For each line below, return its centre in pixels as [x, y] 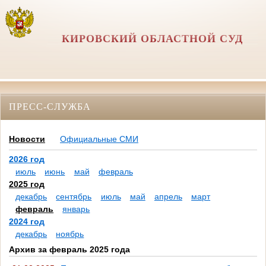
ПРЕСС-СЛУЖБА [50, 106]
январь [76, 209]
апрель [168, 197]
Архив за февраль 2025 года [69, 250]
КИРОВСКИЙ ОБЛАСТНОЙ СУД [153, 39]
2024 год [27, 222]
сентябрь [74, 197]
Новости [27, 139]
